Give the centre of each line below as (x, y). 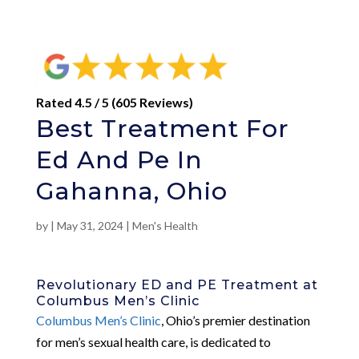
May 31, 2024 (90, 225)
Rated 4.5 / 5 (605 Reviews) (114, 102)
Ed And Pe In (119, 159)
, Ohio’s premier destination (235, 320)
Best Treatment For (162, 128)
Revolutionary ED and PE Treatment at (177, 284)
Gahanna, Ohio (131, 191)
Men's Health (165, 225)
